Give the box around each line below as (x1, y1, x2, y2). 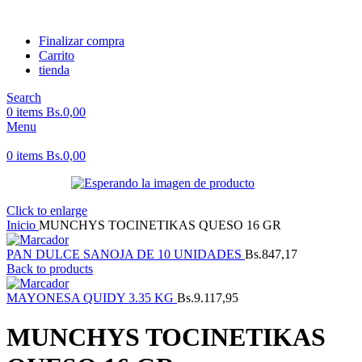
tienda (39, 63, 69, 77)
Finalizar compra (39, 34, 124, 48)
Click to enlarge (6, 204, 87, 217)
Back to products (6, 262, 93, 276)
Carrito (39, 48, 74, 62)
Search (6, 90, 41, 104)
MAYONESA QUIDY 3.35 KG (6, 291, 177, 305)
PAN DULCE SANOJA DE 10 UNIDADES (6, 247, 245, 261)
